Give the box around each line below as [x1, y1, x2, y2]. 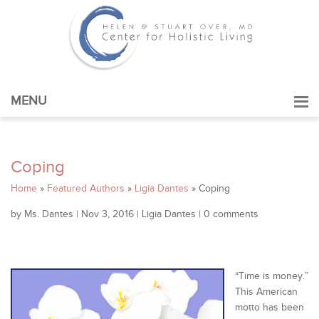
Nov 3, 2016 [81, 209, 134, 220]
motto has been [235, 302, 304, 313]
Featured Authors [47, 183, 125, 194]
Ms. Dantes [24, 209, 73, 220]
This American [235, 286, 298, 298]
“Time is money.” [235, 271, 308, 282]
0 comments [204, 209, 258, 220]
